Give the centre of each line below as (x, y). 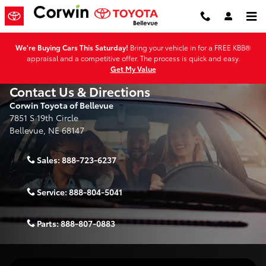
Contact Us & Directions (80, 91)
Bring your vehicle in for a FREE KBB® (189, 47)
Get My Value (133, 69)
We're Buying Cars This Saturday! (72, 47)
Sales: (49, 160)
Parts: (49, 223)
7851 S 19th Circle (44, 118)
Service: (53, 191)
